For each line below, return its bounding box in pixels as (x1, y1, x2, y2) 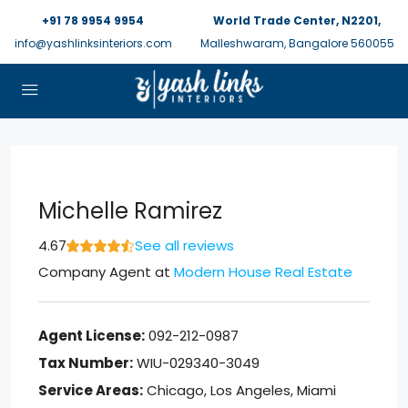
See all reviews (135, 236, 234, 255)
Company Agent (38, 262, 151, 281)
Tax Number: (38, 353, 133, 372)
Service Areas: (38, 381, 143, 400)
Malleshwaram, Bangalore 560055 (199, 36, 394, 51)
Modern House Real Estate (174, 262, 352, 281)
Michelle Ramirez (38, 196, 222, 226)
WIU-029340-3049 (137, 353, 260, 372)
